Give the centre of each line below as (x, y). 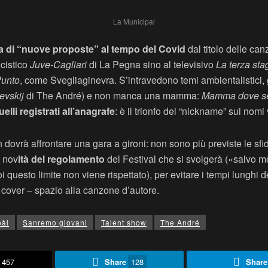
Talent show (124, 222)
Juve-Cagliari (58, 64)
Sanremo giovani (55, 222)
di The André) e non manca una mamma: (113, 95)
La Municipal (134, 21)
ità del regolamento (61, 159)
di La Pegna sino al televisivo (151, 64)
